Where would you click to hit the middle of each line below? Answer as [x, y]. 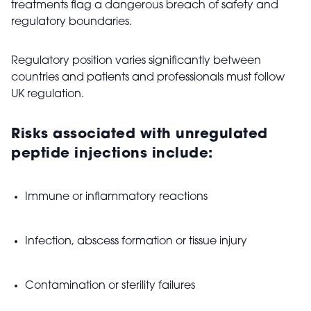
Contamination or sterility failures [110, 286]
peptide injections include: [112, 154]
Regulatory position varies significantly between [136, 61]
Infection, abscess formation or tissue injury [136, 242]
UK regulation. [49, 94]
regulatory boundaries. [72, 22]
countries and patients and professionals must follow [148, 78]
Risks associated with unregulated [140, 135]
